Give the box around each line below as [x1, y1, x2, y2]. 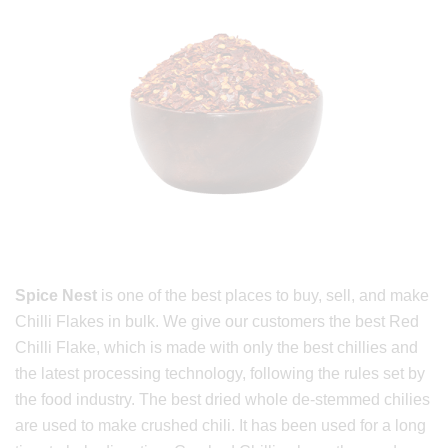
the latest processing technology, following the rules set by [15, 365, 425, 383]
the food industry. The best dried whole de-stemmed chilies [15, 391, 430, 409]
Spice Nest [15, 287, 97, 305]
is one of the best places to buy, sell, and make [97, 287, 429, 305]
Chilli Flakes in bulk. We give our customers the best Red [15, 313, 419, 331]
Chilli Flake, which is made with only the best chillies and [15, 339, 418, 357]
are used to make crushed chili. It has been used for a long [15, 417, 426, 435]
